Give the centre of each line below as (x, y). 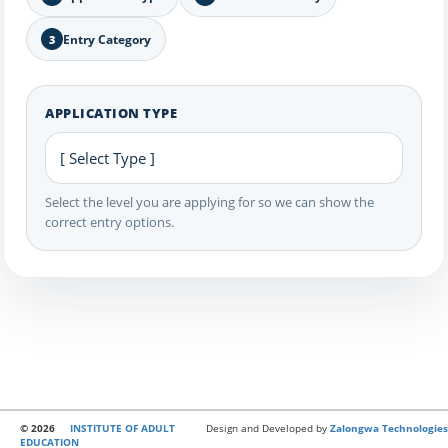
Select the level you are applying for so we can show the (209, 202)
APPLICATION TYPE (111, 113)
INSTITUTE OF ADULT (122, 428)
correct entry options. (109, 222)
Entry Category (107, 39)
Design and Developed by (268, 428)
